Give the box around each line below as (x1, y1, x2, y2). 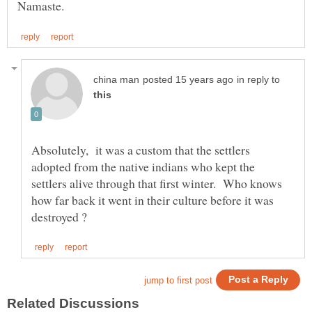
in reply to (237, 74, 280, 85)
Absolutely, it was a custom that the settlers (31, 141, 250, 158)
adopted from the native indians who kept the (31, 157, 255, 175)
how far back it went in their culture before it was (31, 191, 274, 208)
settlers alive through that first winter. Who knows (31, 174, 282, 192)
